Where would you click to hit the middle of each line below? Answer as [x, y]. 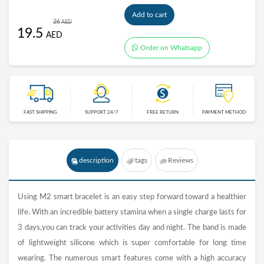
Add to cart [149, 15]
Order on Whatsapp [171, 48]
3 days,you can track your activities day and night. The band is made [132, 228]
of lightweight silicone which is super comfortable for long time [132, 243]
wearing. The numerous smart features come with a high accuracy [132, 259]
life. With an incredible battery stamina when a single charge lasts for [132, 213]
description [96, 161]
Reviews [180, 161]
